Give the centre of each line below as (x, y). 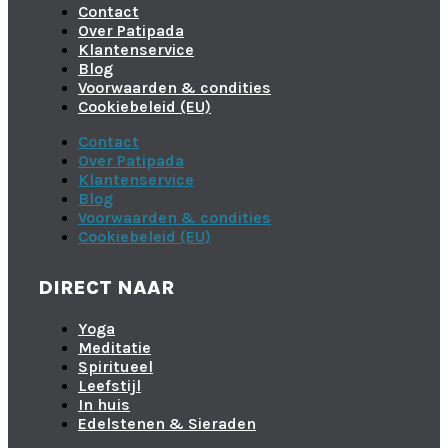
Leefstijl (109, 385)
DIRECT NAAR (106, 287)
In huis (104, 404)
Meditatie (114, 347)
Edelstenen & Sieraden (167, 423)
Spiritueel (115, 366)
